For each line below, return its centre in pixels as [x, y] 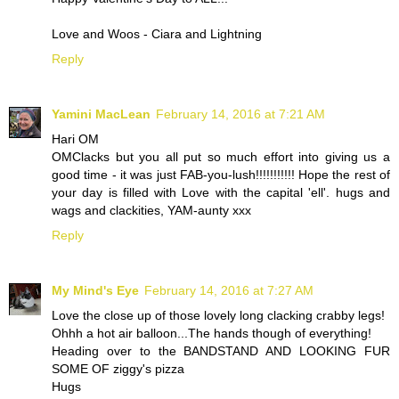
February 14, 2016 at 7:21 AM [240, 114]
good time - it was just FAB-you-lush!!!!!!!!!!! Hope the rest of [221, 174]
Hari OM [75, 138]
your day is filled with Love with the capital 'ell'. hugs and [221, 192]
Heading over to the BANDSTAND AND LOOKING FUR [221, 350]
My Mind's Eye [95, 290]
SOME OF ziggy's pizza [118, 368]
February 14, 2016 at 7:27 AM [229, 290]
